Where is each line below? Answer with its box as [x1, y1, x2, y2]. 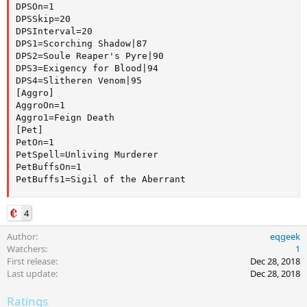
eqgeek [270, 230, 300, 243]
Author [7, 230, 36, 243]
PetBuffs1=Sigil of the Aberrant [16, 173, 186, 184]
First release [7, 255, 56, 268]
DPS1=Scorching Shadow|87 [16, 38, 147, 49]
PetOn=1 [16, 136, 54, 147]
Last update [7, 267, 56, 280]
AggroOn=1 [16, 99, 65, 110]
